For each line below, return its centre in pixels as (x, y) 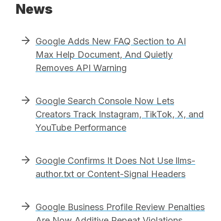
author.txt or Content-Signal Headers (110, 174)
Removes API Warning (81, 68)
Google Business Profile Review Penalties (120, 207)
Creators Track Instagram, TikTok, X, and (120, 114)
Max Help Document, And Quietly (104, 54)
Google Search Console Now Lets (105, 101)
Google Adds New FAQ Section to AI (111, 41)
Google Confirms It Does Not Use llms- (115, 160)
